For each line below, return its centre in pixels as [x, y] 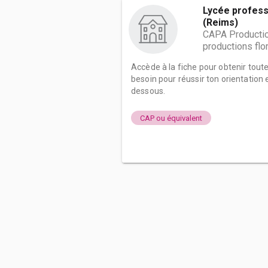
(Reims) [220, 22]
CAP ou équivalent [171, 118]
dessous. [148, 91]
